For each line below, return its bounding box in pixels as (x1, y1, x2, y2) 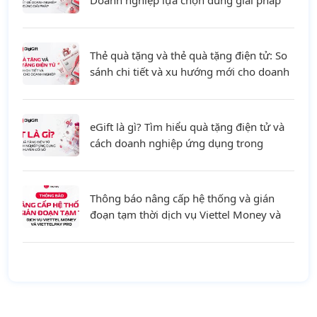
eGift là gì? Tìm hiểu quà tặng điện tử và (90, 120, 284, 134)
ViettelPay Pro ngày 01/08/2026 (90, 224, 247, 238)
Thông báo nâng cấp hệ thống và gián (90, 191, 275, 205)
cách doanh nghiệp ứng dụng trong (90, 136, 263, 150)
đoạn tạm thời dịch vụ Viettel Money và (90, 207, 281, 221)
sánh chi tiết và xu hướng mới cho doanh (90, 64, 289, 79)
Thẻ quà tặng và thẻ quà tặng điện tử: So (90, 48, 287, 62)
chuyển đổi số (90, 152, 158, 166)
